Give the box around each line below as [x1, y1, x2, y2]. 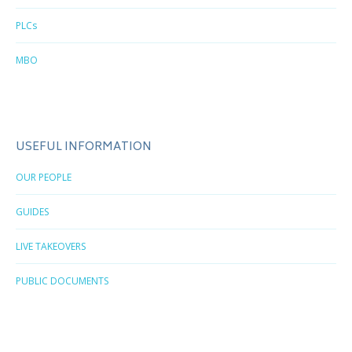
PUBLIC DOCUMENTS [16, 274, 108, 288]
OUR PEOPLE [16, 170, 71, 184]
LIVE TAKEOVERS [16, 240, 86, 253]
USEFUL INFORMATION [16, 137, 152, 157]
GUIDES [16, 205, 49, 218]
